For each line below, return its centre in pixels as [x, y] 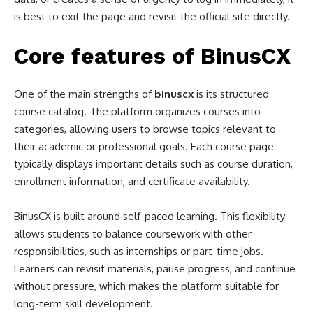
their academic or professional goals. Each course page [144, 146]
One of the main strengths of [84, 94]
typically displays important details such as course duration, [153, 164]
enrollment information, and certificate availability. [132, 181]
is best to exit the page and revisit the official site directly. [152, 16]
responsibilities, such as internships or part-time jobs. [139, 251]
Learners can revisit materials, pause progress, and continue [155, 269]
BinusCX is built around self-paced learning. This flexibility [150, 216]
